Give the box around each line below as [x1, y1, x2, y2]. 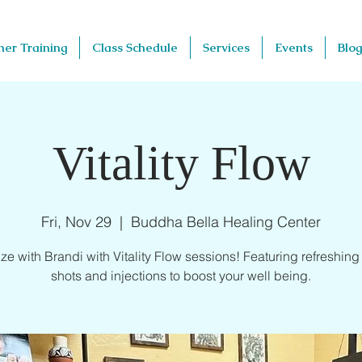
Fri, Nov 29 [41, 213, 112, 231]
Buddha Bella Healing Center [131, 213, 321, 231]
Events [275, 40, 313, 55]
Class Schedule [92, 40, 178, 55]
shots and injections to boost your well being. [51, 267, 311, 284]
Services [203, 40, 250, 55]
